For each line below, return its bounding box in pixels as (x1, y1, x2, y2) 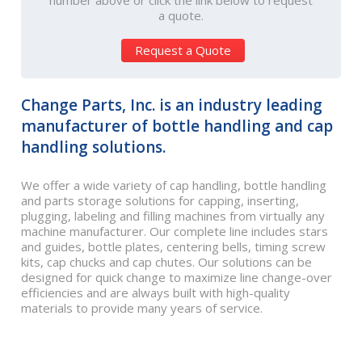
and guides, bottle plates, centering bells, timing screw (21, 238, 326, 255)
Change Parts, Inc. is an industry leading (21, 95, 322, 116)
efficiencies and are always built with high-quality (21, 284, 290, 301)
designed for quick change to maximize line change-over (21, 269, 332, 285)
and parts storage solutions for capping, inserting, (21, 192, 299, 208)
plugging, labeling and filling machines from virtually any (21, 208, 325, 224)
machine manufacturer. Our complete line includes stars (21, 223, 328, 239)
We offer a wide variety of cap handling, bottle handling (21, 177, 326, 193)
